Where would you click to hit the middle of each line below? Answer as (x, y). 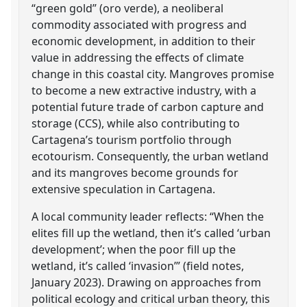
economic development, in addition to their (144, 41)
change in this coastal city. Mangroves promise (153, 74)
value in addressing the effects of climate (138, 57)
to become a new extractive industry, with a (144, 90)
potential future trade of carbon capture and (148, 107)
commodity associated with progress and (139, 24)
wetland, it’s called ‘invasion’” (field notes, (138, 266)
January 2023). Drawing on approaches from (147, 282)
